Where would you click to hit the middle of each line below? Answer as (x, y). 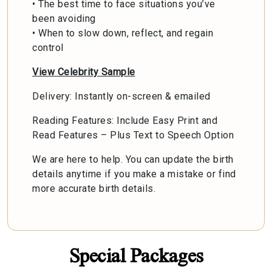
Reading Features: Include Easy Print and (125, 120)
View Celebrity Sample (84, 72)
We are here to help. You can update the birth (133, 159)
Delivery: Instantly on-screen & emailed (121, 96)
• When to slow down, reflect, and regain (123, 33)
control (48, 47)
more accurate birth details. (94, 188)
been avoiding (64, 18)
